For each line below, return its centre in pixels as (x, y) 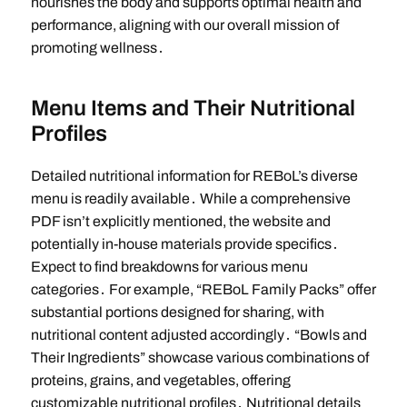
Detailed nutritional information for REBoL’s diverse (194, 176)
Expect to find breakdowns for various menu (169, 267)
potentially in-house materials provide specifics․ (184, 244)
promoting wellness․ (97, 48)
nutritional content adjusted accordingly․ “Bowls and (199, 335)
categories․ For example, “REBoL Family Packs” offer (203, 290)
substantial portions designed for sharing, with (177, 313)
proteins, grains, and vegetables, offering (160, 381)
